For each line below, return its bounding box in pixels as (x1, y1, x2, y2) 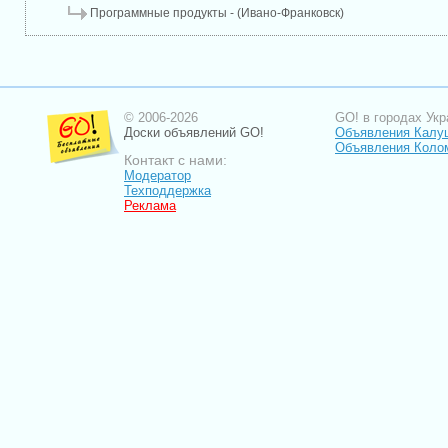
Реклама (124, 198, 176, 213)
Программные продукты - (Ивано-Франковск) (89, 6, 344, 20)
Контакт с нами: (124, 152, 227, 168)
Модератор (124, 168, 191, 183)
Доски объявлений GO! (124, 125, 264, 140)
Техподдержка (124, 183, 211, 198)
